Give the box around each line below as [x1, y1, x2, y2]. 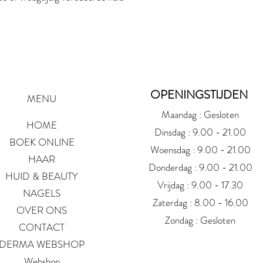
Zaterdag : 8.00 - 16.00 [152, 195, 248, 210]
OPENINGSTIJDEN [150, 86, 250, 104]
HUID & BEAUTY [5, 169, 78, 184]
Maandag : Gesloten [161, 107, 239, 122]
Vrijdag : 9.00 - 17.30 [157, 178, 243, 193]
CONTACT [19, 220, 65, 235]
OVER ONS [16, 203, 67, 218]
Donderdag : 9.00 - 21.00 [148, 160, 252, 175]
